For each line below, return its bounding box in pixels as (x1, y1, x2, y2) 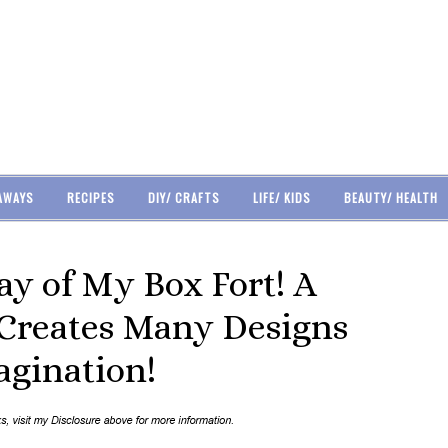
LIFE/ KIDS (252, 189, 311, 206)
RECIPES (66, 189, 115, 206)
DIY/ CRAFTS (147, 189, 220, 206)
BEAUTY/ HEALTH (343, 189, 438, 206)
